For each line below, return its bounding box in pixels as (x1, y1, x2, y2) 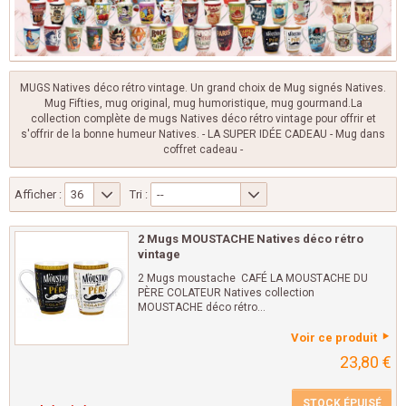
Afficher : (14, 188, 62, 202)
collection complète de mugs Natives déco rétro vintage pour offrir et (30, 112, 376, 126)
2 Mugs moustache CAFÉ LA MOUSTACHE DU (138, 272, 368, 285)
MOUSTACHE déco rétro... (138, 301, 266, 314)
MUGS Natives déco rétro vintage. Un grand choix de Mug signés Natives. (20, 82, 386, 95)
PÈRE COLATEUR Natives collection (138, 286, 314, 300)
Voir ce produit (291, 331, 377, 345)
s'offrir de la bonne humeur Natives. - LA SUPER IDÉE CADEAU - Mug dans (21, 128, 385, 141)
